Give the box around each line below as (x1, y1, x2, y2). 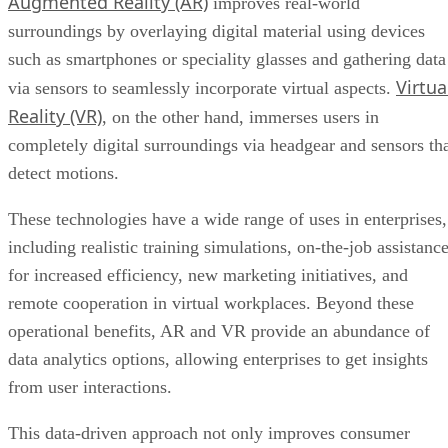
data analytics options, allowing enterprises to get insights (8, 288, 428, 309)
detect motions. (8, 102, 124, 123)
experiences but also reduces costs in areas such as (8, 390, 375, 411)
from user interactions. (8, 316, 177, 337)
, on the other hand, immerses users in (102, 46, 379, 67)
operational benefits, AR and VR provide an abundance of (8, 260, 430, 281)
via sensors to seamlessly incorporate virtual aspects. (8, 17, 396, 38)
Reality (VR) (8, 43, 102, 68)
